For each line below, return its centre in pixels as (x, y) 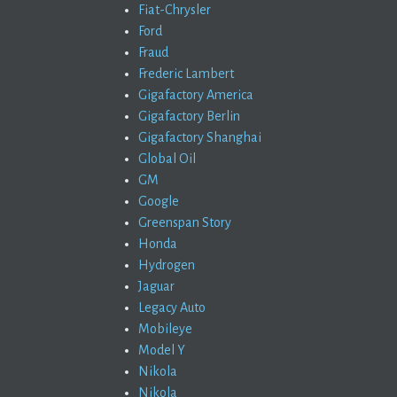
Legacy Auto (172, 307)
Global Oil (167, 159)
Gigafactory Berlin (189, 116)
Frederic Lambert (186, 74)
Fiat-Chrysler (175, 10)
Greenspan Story (185, 222)
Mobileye (165, 329)
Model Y (162, 350)
